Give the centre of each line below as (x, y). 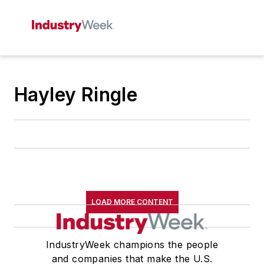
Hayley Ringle (76, 95)
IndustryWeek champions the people (132, 245)
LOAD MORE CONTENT (132, 202)
